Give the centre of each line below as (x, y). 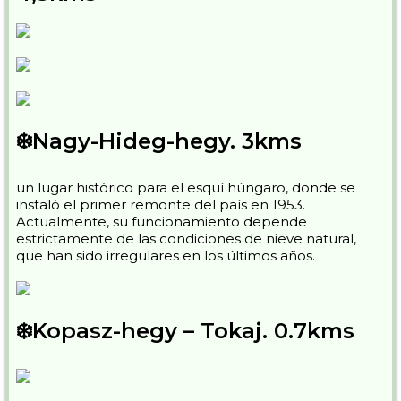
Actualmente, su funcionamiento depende (162, 222)
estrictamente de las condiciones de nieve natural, (186, 239)
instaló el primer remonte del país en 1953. (161, 205)
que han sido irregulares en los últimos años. (166, 256)
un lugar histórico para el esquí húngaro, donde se (186, 188)
